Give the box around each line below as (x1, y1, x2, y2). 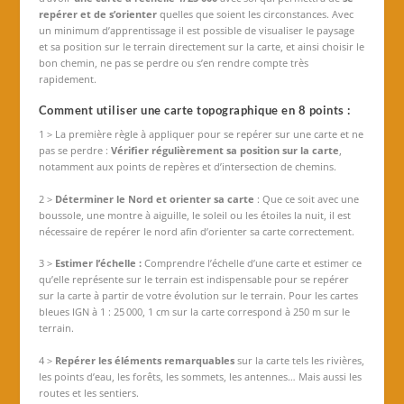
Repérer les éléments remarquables (54, 353, 234, 367)
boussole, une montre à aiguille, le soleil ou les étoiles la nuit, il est (38, 207, 351, 222)
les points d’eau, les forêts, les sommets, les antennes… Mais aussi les (38, 369, 362, 383)
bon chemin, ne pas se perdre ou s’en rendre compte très (38, 55, 308, 69)
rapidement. (38, 71, 96, 86)
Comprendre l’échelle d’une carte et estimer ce (141, 256, 362, 271)
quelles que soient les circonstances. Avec (156, 6, 353, 21)
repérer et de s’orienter (38, 6, 157, 21)
